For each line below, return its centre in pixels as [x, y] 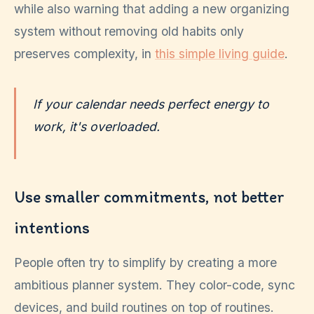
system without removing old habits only [129, 31]
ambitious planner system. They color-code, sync [155, 285]
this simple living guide [220, 53]
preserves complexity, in [84, 53]
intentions [52, 228]
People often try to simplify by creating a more [145, 263]
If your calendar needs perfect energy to [151, 104]
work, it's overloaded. [96, 126]
